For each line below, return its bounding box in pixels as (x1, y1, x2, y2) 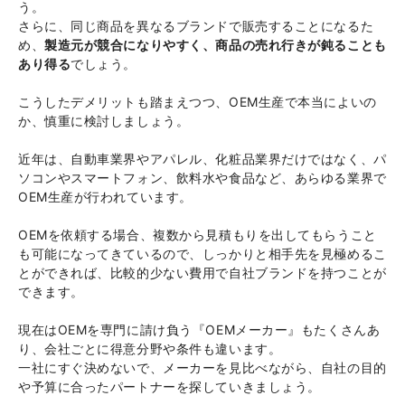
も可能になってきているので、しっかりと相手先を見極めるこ (18, 246, 387, 262)
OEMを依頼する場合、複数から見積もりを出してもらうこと (18, 227, 377, 243)
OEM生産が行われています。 (18, 189, 193, 205)
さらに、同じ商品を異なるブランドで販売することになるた (18, 18, 374, 34)
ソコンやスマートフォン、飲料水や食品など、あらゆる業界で (18, 170, 387, 186)
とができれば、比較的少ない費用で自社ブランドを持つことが (18, 265, 387, 281)
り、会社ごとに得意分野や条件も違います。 (18, 341, 282, 357)
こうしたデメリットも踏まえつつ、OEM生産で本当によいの (18, 94, 377, 110)
